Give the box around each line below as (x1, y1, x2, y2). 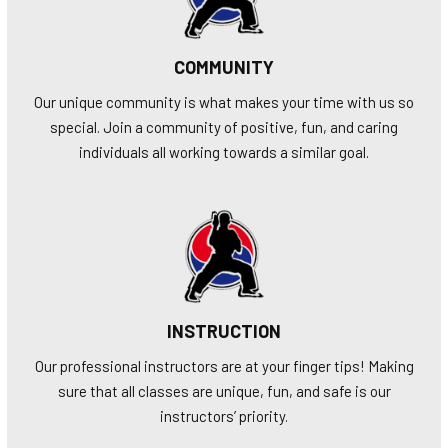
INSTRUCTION (167, 319, 281, 342)
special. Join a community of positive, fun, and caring (50, 117, 398, 136)
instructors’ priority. (160, 406, 288, 425)
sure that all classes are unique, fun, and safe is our (57, 381, 391, 400)
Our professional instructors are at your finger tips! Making (34, 356, 414, 375)
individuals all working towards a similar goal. (79, 142, 369, 161)
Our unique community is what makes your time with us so (34, 92, 414, 111)
